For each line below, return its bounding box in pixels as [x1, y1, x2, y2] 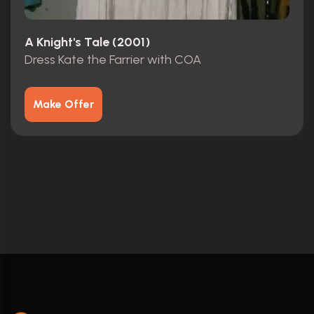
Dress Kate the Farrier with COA [25, 51, 201, 67]
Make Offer [33, 97, 94, 111]
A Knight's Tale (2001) [25, 34, 150, 50]
